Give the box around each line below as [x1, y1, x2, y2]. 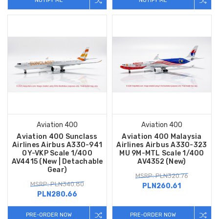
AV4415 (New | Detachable [11, 157, 103, 166]
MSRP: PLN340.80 [30, 180, 84, 188]
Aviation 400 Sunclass [17, 132, 98, 141]
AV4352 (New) [137, 157, 186, 166]
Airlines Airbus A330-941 [12, 140, 102, 149]
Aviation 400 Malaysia [122, 132, 202, 141]
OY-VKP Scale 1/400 [22, 149, 92, 157]
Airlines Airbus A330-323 [116, 140, 207, 149]
